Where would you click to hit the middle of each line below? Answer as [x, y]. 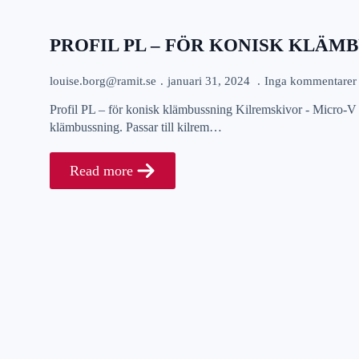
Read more [101, 170]
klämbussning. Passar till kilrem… [136, 127]
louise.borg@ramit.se [103, 81]
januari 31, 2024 [210, 81]
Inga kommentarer [311, 81]
